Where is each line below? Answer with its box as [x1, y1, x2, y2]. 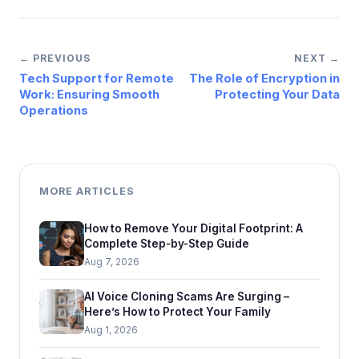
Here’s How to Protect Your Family [84, 305, 271, 318]
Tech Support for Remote [19, 71, 174, 86]
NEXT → [294, 51, 340, 64]
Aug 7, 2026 [84, 255, 139, 268]
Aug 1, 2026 [84, 323, 138, 336]
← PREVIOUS [19, 51, 91, 64]
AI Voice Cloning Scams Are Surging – [84, 289, 289, 303]
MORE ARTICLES [39, 184, 135, 197]
